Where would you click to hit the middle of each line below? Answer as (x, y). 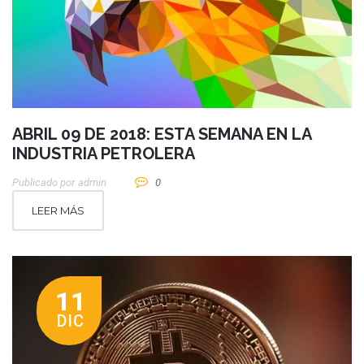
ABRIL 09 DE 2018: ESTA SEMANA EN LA (162, 134)
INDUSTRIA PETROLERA (104, 154)
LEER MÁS (58, 211)
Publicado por (43, 183)
